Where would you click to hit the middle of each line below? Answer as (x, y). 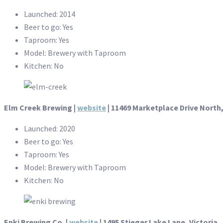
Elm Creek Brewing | (41, 107)
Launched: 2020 (50, 128)
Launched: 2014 (50, 14)
